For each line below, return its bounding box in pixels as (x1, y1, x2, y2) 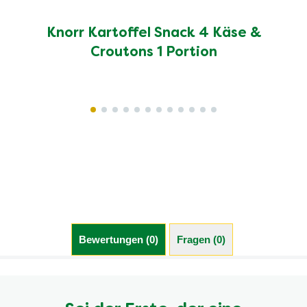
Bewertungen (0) (78, 233, 158, 245)
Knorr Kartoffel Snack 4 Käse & (46, 27, 261, 40)
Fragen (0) (176, 233, 225, 245)
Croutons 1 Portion (90, 46, 217, 59)
